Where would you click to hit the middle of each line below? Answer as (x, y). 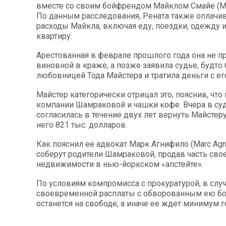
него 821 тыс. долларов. (82, 125)
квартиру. (54, 36)
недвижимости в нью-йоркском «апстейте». (120, 164)
